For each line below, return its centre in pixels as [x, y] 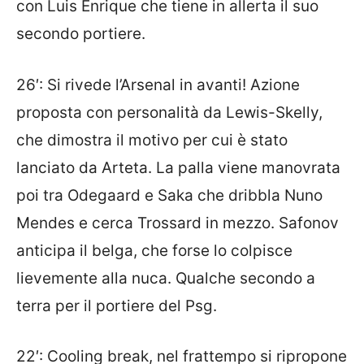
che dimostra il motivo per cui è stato [152, 140]
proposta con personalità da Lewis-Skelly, [169, 112]
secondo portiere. [81, 34]
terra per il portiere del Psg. [117, 305]
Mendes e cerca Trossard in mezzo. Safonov [178, 223]
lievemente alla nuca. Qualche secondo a [166, 278]
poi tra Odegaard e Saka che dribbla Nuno [169, 195]
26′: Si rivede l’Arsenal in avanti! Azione [158, 84]
